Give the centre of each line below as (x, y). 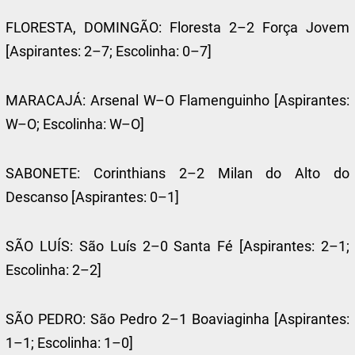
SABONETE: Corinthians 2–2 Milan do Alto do (177, 173)
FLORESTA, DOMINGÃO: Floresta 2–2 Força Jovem (177, 27)
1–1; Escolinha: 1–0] (70, 343)
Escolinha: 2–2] (54, 270)
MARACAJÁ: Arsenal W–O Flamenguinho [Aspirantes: (177, 100)
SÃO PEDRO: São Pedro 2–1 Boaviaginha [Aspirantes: (177, 319)
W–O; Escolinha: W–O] (75, 124)
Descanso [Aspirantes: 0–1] (93, 197)
